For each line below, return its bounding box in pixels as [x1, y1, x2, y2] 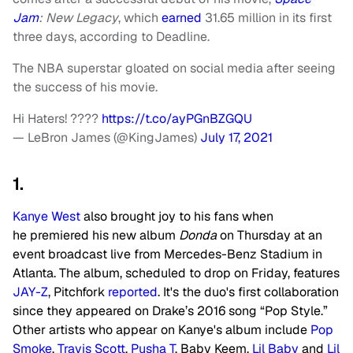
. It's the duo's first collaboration [158, 284, 339, 301]
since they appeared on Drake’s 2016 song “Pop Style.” [13, 303, 328, 320]
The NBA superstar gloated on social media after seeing [13, 60, 336, 77]
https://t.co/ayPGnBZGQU [102, 110, 252, 128]
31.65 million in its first [202, 9, 332, 27]
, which [118, 9, 162, 27]
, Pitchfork [48, 284, 108, 301]
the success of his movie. [13, 79, 158, 96]
